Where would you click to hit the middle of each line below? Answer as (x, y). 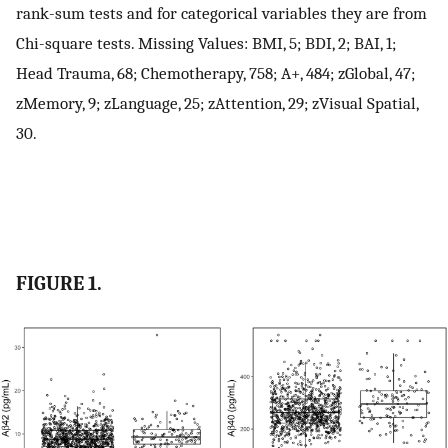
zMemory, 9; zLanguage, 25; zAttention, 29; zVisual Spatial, (217, 102)
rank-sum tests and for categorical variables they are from (221, 12)
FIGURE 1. (59, 284)
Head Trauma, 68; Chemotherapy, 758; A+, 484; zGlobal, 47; (215, 72)
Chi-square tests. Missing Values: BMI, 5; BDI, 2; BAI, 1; (206, 42)
